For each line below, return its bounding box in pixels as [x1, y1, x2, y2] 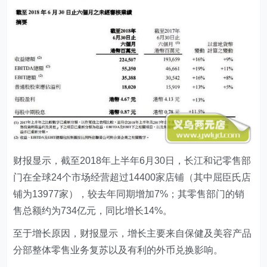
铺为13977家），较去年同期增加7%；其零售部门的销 [13, 189, 245, 200]
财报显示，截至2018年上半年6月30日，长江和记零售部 [13, 156, 252, 166]
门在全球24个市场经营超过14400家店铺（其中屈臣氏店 [13, 172, 252, 183]
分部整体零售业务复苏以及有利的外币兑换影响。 [13, 245, 223, 256]
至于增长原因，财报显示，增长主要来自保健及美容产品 [13, 228, 252, 239]
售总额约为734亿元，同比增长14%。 [13, 206, 173, 216]
